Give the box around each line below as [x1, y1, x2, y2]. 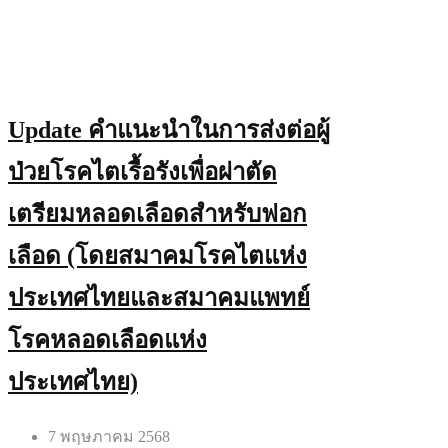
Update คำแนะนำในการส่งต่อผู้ [8, 116, 330, 143]
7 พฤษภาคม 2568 [48, 427, 170, 445]
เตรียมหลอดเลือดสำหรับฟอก [8, 200, 307, 227]
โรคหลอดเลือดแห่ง [8, 326, 207, 353]
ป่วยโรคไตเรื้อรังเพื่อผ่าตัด [8, 158, 277, 185]
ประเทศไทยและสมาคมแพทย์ [8, 284, 310, 311]
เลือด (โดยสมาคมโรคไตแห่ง [8, 242, 307, 269]
